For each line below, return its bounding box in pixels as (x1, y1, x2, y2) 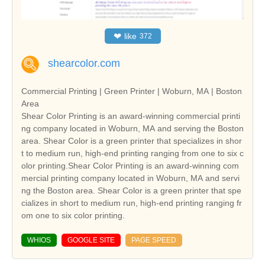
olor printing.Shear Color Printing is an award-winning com (21, 161, 239, 171)
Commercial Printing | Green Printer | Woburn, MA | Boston (21, 86, 242, 96)
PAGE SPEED (131, 236, 176, 245)
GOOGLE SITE (67, 236, 115, 245)
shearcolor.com (48, 57, 120, 70)
